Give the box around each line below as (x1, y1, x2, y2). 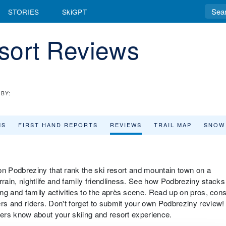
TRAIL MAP (154, 121, 192, 129)
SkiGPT (62, 6, 87, 17)
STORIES (8, 6, 39, 17)
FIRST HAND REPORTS (18, 121, 98, 129)
